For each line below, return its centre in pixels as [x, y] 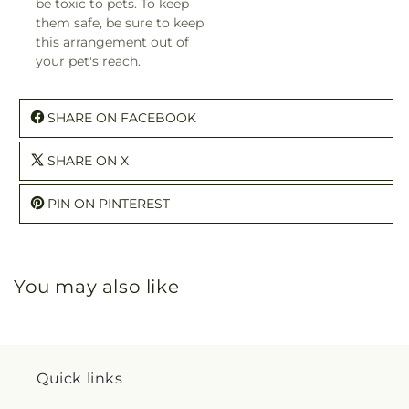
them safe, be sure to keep [120, 22]
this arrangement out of [112, 42]
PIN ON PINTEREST [109, 203]
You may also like [97, 286]
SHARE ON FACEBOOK [122, 117]
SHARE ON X [88, 160]
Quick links [80, 378]
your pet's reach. [88, 61]
